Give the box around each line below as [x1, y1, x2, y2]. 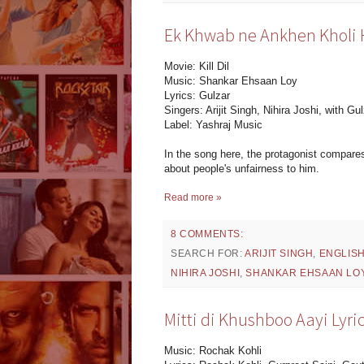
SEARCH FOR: [171, 248, 245, 260]
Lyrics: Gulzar [164, 89, 230, 102]
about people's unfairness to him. [164, 162, 319, 175]
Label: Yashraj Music [164, 119, 262, 132]
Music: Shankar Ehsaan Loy [164, 75, 297, 88]
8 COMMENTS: [171, 228, 244, 240]
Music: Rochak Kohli [164, 344, 262, 357]
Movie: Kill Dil [164, 60, 229, 73]
